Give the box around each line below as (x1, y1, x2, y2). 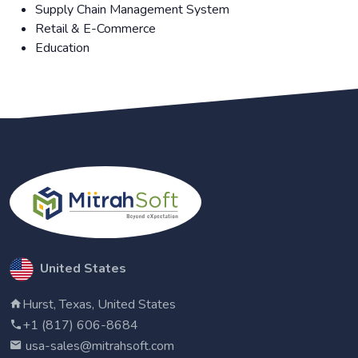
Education (35, 38, 89, 57)
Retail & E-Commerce (35, 19, 156, 38)
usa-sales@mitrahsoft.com (22, 336, 174, 355)
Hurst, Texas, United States (22, 295, 176, 313)
